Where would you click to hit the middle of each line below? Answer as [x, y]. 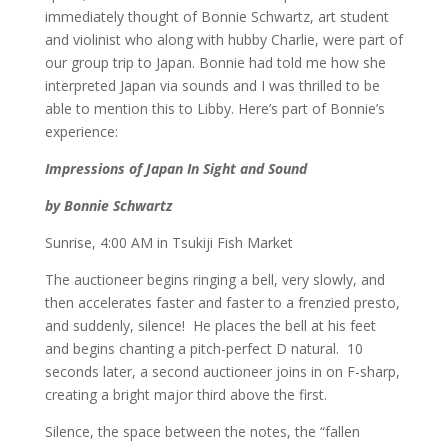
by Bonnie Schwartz [108, 205]
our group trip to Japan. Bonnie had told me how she [215, 62]
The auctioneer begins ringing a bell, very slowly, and [214, 279]
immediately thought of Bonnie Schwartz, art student [216, 16]
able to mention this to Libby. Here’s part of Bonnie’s [214, 108]
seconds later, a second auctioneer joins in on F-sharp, [222, 371]
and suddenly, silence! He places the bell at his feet [210, 325]
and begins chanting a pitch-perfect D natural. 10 [203, 348]
